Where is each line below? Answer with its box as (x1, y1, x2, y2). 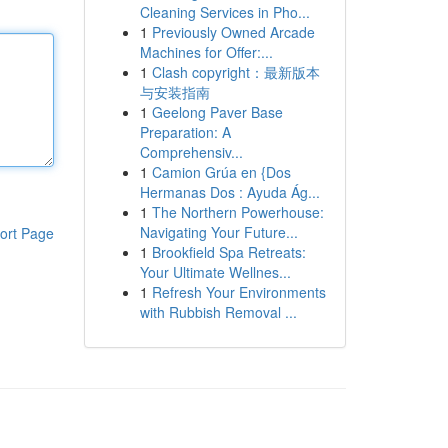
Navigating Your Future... (139, 222, 298, 242)
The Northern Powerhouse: (151, 202, 324, 222)
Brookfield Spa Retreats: (151, 242, 306, 262)
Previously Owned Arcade (151, 22, 315, 42)
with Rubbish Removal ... (139, 302, 297, 322)
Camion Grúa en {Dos (151, 162, 291, 182)
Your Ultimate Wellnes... (139, 262, 291, 282)
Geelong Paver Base (151, 102, 283, 122)
